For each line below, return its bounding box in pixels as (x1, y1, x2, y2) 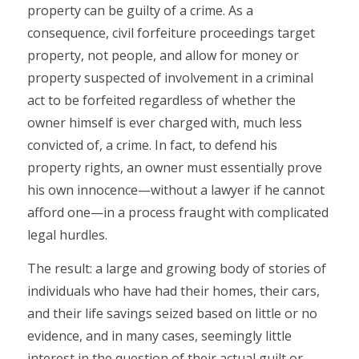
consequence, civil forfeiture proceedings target (26, 24, 315, 42)
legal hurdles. (26, 226, 107, 244)
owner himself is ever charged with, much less (26, 114, 302, 132)
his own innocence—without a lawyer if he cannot (26, 181, 325, 200)
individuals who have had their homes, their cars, (26, 282, 320, 301)
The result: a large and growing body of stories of (26, 260, 326, 278)
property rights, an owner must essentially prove (26, 159, 322, 177)
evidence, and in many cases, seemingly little (26, 327, 292, 345)
